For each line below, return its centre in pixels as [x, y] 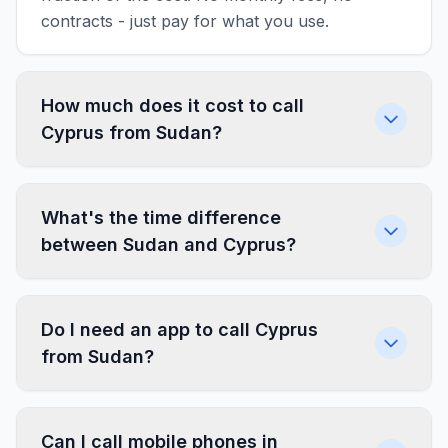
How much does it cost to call [172, 105]
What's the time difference [161, 217]
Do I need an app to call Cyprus [179, 329]
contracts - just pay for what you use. [185, 21]
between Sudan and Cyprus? [168, 244]
